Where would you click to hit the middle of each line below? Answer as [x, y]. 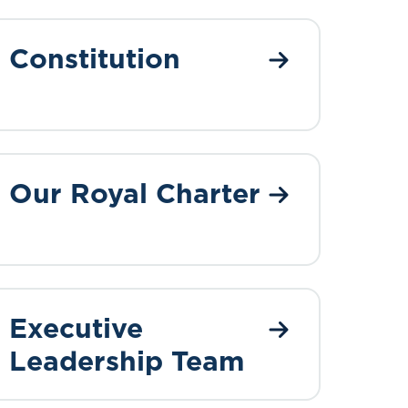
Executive [76, 328]
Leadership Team [127, 361]
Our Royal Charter [135, 193]
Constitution [95, 58]
